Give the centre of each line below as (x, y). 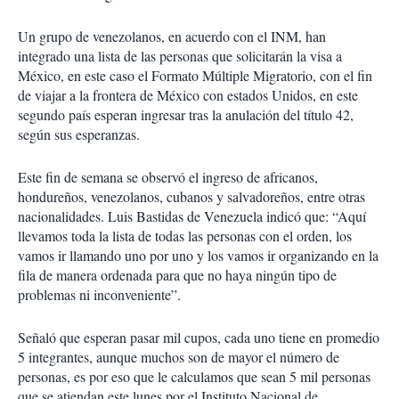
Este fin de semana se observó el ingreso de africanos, (168, 177)
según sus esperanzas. (81, 134)
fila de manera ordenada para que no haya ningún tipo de (177, 275)
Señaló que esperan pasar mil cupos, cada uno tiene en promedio (199, 338)
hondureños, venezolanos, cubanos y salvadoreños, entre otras (191, 197)
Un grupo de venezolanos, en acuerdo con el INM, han (172, 37)
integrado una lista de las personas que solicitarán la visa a (180, 56)
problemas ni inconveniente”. (104, 295)
